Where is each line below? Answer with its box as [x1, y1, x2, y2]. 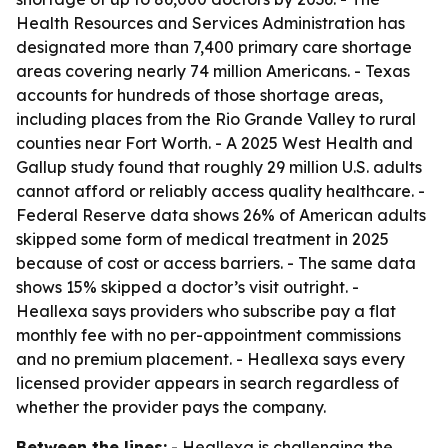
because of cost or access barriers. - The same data [16, 253, 416, 273]
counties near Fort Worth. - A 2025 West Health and [16, 133, 413, 153]
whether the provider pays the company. [16, 397, 326, 417]
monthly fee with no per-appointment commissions [16, 325, 401, 345]
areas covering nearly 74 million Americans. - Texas [16, 61, 410, 81]
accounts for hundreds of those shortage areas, [16, 85, 383, 105]
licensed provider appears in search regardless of [16, 373, 399, 393]
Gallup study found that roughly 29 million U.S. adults [16, 157, 422, 177]
